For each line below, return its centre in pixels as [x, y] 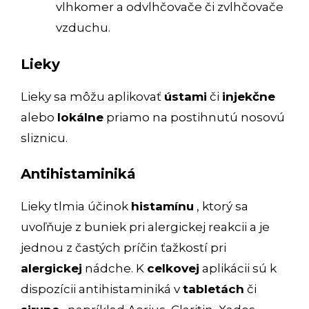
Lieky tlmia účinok [76, 207]
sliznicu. [44, 138]
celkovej [173, 269]
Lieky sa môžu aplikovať [92, 96]
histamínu [162, 207]
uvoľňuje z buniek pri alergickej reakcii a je [145, 227]
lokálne [80, 117]
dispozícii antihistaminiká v [102, 289]
